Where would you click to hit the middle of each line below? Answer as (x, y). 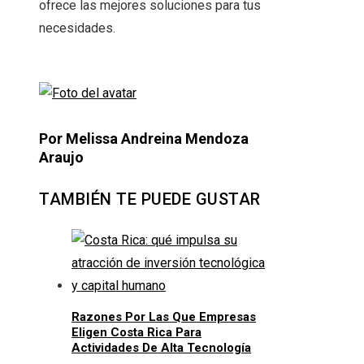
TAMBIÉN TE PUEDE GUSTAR (150, 199)
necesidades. (77, 28)
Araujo (61, 158)
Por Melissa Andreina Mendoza (144, 139)
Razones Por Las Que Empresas (164, 317)
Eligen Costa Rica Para (136, 333)
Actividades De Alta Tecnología (161, 348)
